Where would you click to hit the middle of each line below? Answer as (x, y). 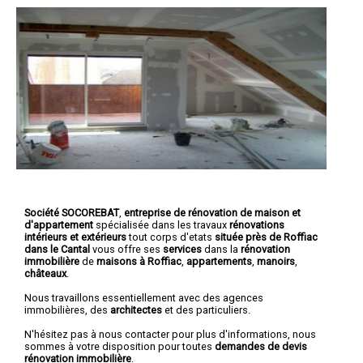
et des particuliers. (206, 310)
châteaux (45, 273)
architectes (136, 310)
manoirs (276, 261)
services (182, 249)
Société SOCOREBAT (72, 212)
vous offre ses (128, 249)
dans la (221, 249)
